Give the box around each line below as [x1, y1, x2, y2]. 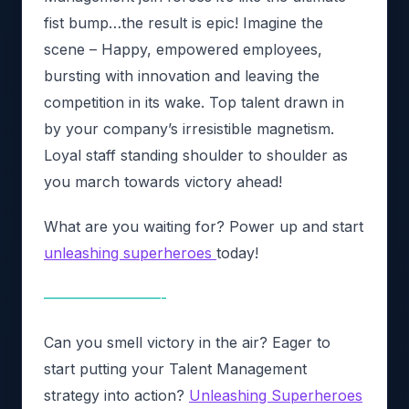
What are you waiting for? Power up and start [44, 216, 363, 236]
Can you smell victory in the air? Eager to [44, 332, 330, 351]
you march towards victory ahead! [44, 172, 282, 191]
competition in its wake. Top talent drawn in [44, 92, 344, 111]
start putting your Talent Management [44, 359, 307, 378]
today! [216, 243, 258, 262]
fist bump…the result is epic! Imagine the [44, 13, 323, 32]
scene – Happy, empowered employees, [44, 39, 322, 58]
